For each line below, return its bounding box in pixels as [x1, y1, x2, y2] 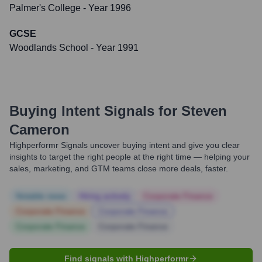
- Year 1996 [81, 3, 131, 13]
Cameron [9, 122, 70, 137]
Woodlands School [9, 43, 88, 53]
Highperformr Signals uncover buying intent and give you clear [9, 140, 240, 150]
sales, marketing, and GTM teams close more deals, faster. [9, 164, 228, 173]
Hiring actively [79, 191, 130, 201]
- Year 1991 [88, 43, 139, 53]
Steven [181, 103, 227, 119]
